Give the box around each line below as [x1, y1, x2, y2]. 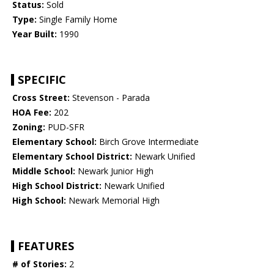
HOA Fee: [12, 106, 51, 119]
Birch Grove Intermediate [97, 136, 199, 148]
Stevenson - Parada [70, 92, 150, 104]
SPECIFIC [18, 72, 66, 87]
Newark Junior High [75, 165, 154, 177]
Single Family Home [37, 13, 117, 26]
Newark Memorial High [66, 194, 160, 207]
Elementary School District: [12, 150, 132, 163]
